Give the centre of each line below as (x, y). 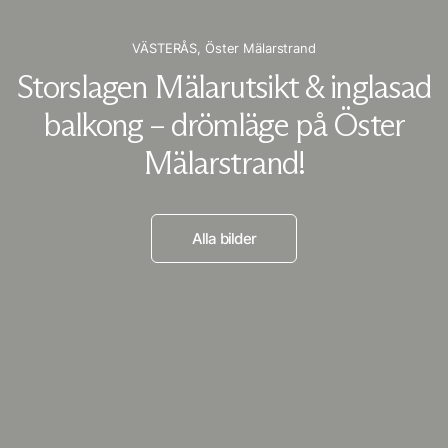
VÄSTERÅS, (167, 47)
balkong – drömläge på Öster (224, 124)
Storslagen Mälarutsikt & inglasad (224, 86)
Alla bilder (224, 238)
